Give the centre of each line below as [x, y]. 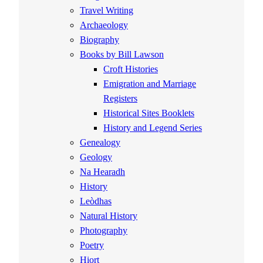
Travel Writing [107, 11]
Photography [104, 231]
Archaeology [104, 26]
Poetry [92, 246]
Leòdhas [96, 202]
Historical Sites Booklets [149, 114]
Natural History [109, 216]
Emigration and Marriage [150, 84]
